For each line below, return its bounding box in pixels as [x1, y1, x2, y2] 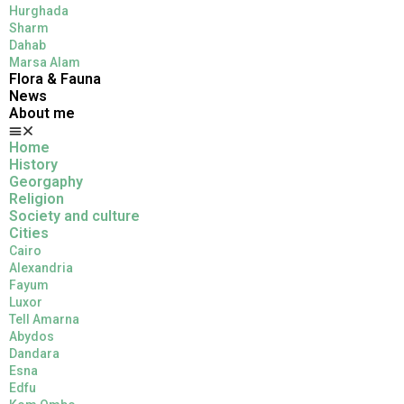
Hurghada [9, 4, 69, 18]
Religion [9, 190, 64, 207]
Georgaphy [9, 173, 83, 190]
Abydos [9, 329, 54, 344]
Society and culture [9, 207, 140, 225]
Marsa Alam [9, 55, 80, 69]
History [9, 156, 58, 173]
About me [9, 105, 75, 122]
